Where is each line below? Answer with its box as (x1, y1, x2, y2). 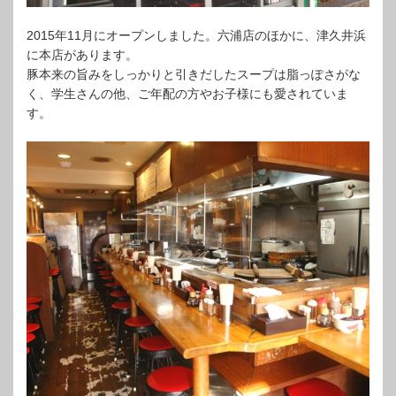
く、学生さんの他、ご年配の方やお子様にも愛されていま (27, 87, 348, 101)
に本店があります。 (27, 48, 138, 62)
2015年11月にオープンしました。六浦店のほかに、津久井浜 (27, 28, 366, 42)
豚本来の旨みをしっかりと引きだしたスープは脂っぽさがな (27, 67, 361, 81)
